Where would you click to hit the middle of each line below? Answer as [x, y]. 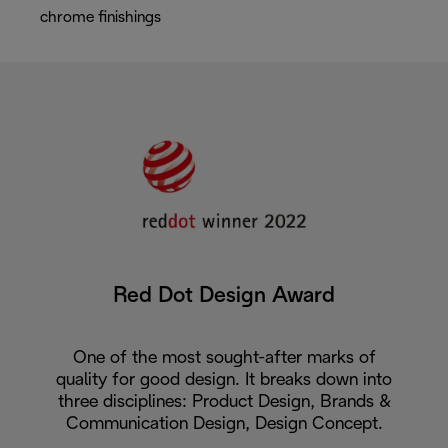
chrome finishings [100, 18]
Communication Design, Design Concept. [224, 425]
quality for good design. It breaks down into [224, 381]
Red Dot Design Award [224, 296]
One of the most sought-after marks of [224, 359]
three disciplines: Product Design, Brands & [224, 403]
